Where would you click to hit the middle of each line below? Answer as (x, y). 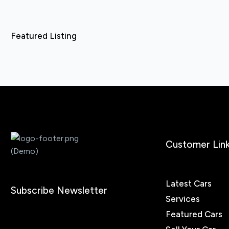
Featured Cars (194, 214)
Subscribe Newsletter (59, 190)
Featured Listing (44, 36)
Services (183, 199)
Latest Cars (189, 183)
